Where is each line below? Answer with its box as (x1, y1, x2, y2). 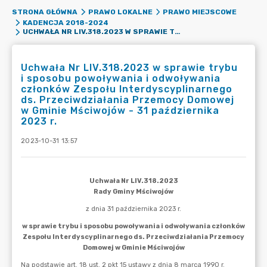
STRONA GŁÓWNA (12, 8, 77, 16)
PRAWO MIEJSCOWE (163, 8, 237, 16)
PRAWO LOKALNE (88, 8, 153, 16)
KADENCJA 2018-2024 (22, 18, 108, 27)
